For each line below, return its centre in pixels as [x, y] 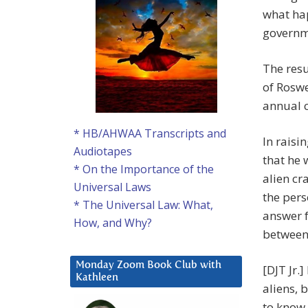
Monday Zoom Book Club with [148, 265]
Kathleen [97, 278]
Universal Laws [112, 187]
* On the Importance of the [144, 169]
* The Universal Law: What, [143, 205]
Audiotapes [103, 152]
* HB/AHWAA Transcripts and [150, 134]
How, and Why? [113, 223]
